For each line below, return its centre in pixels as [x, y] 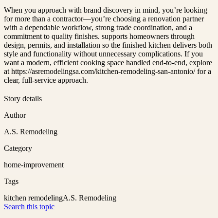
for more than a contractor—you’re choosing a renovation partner [104, 18]
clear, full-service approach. [46, 80]
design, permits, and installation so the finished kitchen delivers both [108, 45]
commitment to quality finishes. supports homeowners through [99, 36]
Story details [23, 98]
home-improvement [34, 164]
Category [18, 148]
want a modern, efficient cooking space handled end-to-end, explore [108, 62]
